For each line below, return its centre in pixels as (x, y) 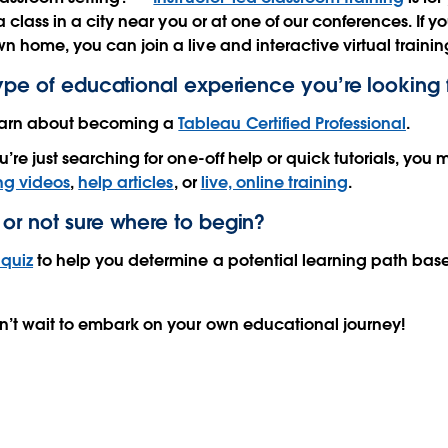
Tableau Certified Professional (292, 124)
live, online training (274, 183)
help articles (126, 183)
